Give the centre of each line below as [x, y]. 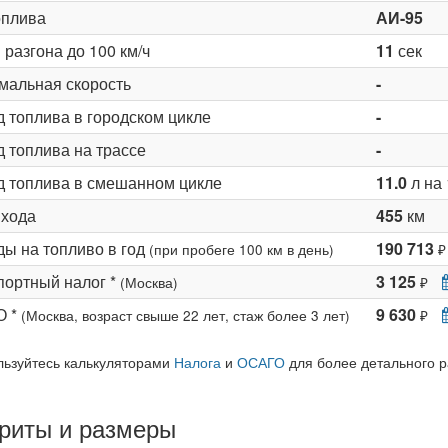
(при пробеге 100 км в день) [241, 249]
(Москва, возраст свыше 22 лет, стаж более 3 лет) [185, 315]
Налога [197, 362]
